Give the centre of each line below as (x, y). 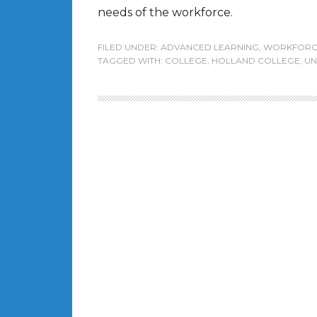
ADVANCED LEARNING (210, 47)
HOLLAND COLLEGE (256, 60)
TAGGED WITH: (131, 60)
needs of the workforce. (165, 12)
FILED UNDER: (129, 47)
